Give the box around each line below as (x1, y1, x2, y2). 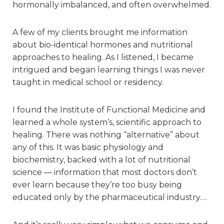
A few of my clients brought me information (12, 27, 187, 37)
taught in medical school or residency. (12, 77, 163, 87)
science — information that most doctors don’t (12, 167, 197, 177)
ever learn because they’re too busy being (12, 180, 182, 190)
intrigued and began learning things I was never (12, 65, 205, 75)
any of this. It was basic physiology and (12, 142, 163, 152)
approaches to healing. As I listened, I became (12, 52, 193, 62)
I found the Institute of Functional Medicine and (12, 105, 205, 115)
